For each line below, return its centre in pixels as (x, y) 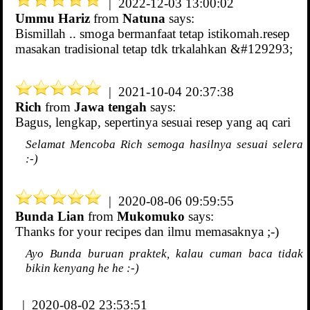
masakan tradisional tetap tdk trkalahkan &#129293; (154, 49)
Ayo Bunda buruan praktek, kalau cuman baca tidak (165, 254)
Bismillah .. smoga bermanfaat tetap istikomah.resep (153, 34)
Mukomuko (153, 217)
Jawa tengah (110, 107)
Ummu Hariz (53, 19)
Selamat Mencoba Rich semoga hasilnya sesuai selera (165, 144)
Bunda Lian (50, 217)
